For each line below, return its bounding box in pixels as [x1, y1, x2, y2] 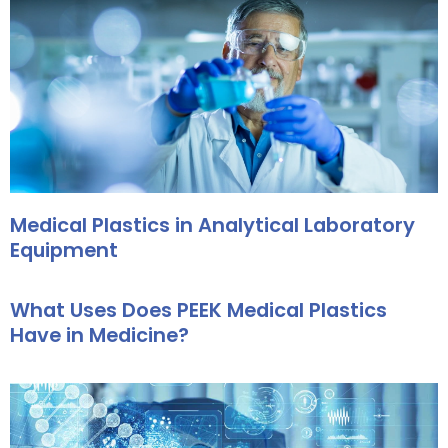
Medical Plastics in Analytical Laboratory [10, 211, 415, 240]
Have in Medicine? [10, 321, 189, 350]
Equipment [10, 236, 118, 265]
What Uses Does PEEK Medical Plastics [10, 296, 387, 325]
